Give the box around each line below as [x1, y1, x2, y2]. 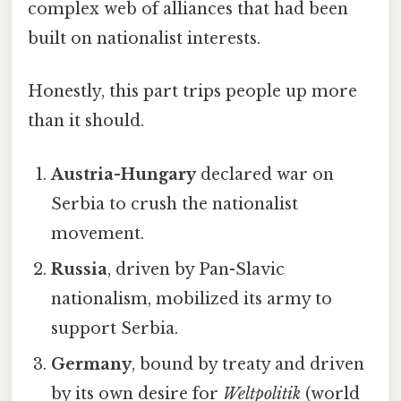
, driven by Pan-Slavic [107, 259, 286, 279]
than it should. [28, 111, 144, 132]
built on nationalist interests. [28, 29, 260, 49]
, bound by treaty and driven [132, 354, 365, 374]
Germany [51, 354, 132, 374]
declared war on [196, 164, 335, 184]
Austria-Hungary [51, 164, 197, 184]
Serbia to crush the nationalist [51, 193, 299, 214]
